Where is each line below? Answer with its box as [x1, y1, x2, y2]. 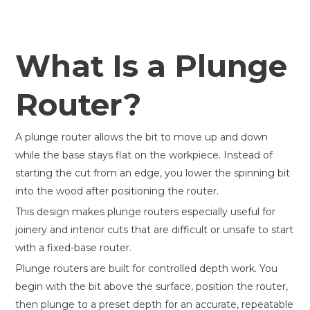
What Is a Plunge [15, 47, 287, 84]
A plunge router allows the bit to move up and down [15, 131, 268, 143]
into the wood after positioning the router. [15, 185, 219, 197]
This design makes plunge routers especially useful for [15, 206, 275, 218]
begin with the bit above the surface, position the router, [15, 280, 288, 293]
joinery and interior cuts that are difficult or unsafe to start [15, 224, 293, 236]
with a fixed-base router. [15, 241, 131, 254]
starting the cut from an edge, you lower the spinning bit [15, 167, 290, 179]
